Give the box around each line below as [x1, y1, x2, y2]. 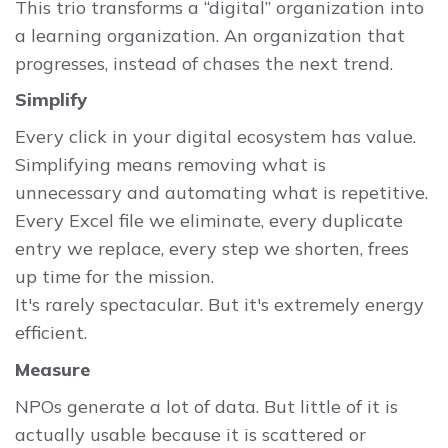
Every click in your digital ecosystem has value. [15, 125, 416, 149]
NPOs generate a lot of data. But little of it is [15, 395, 398, 419]
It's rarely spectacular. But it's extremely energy [15, 293, 424, 317]
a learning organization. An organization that [15, 23, 405, 47]
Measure [15, 358, 90, 382]
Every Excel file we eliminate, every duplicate [15, 209, 403, 233]
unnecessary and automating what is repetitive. [15, 181, 428, 205]
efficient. [15, 321, 87, 345]
